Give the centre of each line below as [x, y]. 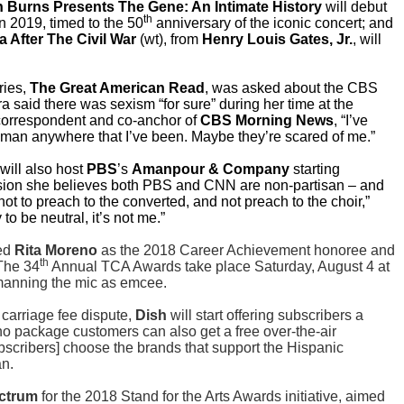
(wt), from [169, 40]
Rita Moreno [56, 251]
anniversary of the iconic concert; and [273, 23]
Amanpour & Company [211, 170]
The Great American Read [117, 88]
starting [315, 170]
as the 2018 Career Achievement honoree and [246, 251]
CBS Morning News [267, 121]
